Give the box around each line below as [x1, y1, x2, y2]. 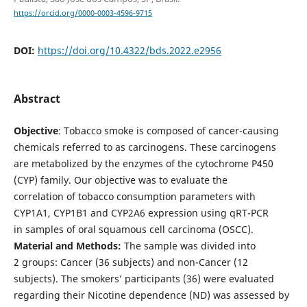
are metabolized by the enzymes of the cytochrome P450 [13, 156, 273, 170]
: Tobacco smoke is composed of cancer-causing [58, 123, 279, 137]
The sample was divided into [121, 238, 256, 252]
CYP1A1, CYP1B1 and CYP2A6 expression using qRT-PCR [13, 206, 269, 219]
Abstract [13, 90, 60, 106]
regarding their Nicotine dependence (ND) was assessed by [13, 288, 289, 302]
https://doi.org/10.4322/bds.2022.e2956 [37, 43, 221, 57]
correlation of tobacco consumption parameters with [13, 189, 256, 203]
